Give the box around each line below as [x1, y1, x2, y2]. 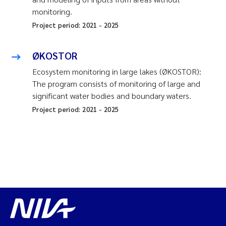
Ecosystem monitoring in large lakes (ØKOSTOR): [32, 66, 201, 77]
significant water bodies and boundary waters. [32, 90, 191, 101]
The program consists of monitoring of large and [32, 78, 200, 89]
